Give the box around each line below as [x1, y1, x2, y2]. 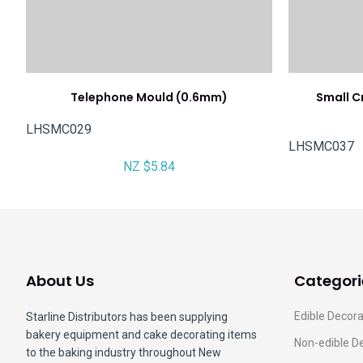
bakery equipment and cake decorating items [26, 328, 257, 341]
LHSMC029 [26, 121, 92, 137]
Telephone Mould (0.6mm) [70, 88, 228, 105]
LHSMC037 [288, 138, 354, 154]
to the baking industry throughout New [26, 346, 221, 359]
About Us [26, 271, 94, 291]
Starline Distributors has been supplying [26, 310, 228, 323]
